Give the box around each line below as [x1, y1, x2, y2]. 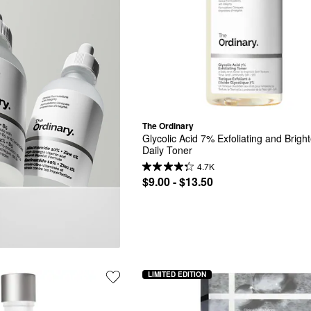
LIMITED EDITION [148, 269, 207, 280]
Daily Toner [142, 142, 193, 157]
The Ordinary [142, 119, 194, 133]
